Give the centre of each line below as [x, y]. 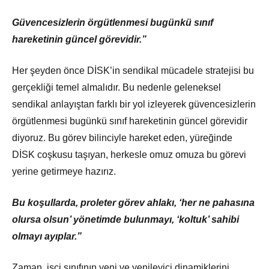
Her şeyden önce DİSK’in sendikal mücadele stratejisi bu [133, 71]
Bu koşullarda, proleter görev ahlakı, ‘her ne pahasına [133, 203]
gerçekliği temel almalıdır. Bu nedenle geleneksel [116, 88]
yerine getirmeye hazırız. [64, 172]
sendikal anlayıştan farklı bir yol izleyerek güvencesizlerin [134, 104]
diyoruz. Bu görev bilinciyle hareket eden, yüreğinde [122, 138]
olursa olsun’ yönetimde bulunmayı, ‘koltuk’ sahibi [125, 220]
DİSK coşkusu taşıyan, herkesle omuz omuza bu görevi [129, 155]
